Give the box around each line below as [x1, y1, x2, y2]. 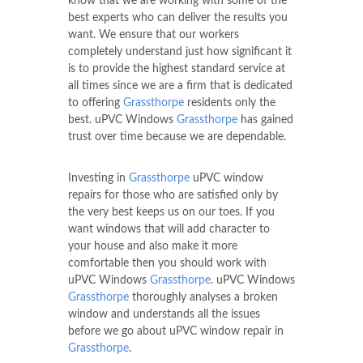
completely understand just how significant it [68, 45, 292, 58]
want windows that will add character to [68, 223, 270, 235]
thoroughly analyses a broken [129, 291, 278, 303]
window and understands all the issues [68, 308, 260, 320]
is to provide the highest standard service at [68, 62, 285, 75]
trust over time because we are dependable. [68, 130, 286, 143]
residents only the [184, 96, 275, 109]
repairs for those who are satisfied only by [68, 189, 278, 201]
